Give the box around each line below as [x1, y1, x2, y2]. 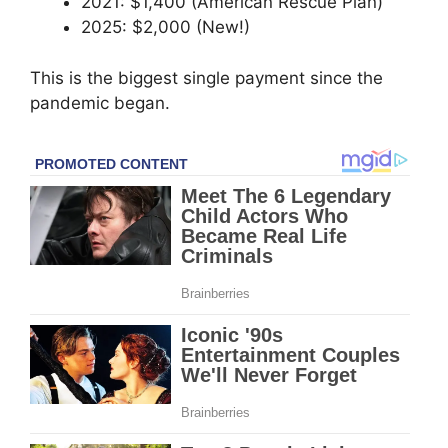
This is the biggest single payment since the [30, 67, 383, 88]
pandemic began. [30, 92, 170, 113]
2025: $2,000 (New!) [81, 17, 250, 38]
